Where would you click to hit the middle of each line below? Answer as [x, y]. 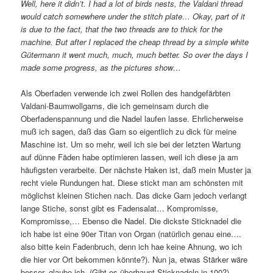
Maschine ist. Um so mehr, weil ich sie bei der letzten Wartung [131, 144]
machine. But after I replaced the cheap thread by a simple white [135, 41]
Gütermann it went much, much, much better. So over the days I [135, 54]
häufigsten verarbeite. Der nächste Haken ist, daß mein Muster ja [136, 169]
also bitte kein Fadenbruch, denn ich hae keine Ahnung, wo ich [132, 246]
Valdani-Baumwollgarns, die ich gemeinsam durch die [115, 105]
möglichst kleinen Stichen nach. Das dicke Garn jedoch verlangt [134, 195]
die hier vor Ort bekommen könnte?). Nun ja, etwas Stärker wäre [134, 259]
